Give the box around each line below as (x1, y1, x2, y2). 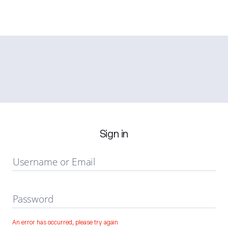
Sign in (99, 128, 129, 139)
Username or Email (12, 156, 96, 168)
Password (12, 193, 54, 205)
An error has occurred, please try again (12, 219, 118, 226)
